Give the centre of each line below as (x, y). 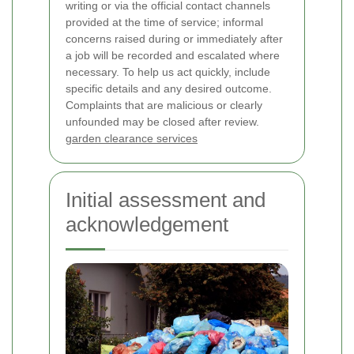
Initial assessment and (166, 200)
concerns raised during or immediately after (174, 39)
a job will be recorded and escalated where (173, 56)
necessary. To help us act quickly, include (168, 72)
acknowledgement (147, 225)
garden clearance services (132, 139)
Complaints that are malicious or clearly (164, 105)
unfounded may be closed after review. (162, 122)
